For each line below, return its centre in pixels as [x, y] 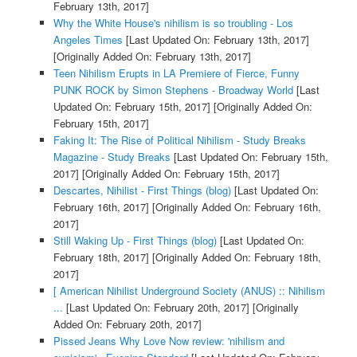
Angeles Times [88, 39]
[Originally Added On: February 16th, [235, 206]
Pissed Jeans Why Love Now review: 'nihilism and [169, 340]
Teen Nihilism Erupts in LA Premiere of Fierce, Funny [176, 73]
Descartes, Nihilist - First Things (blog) [142, 190]
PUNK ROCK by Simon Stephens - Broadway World [173, 89]
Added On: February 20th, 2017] [127, 324]
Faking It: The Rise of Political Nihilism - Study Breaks [179, 139]
